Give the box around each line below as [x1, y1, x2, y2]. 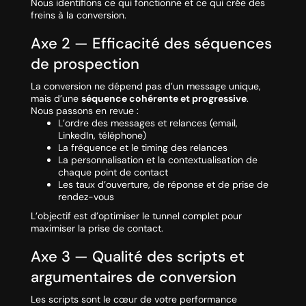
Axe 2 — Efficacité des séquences [30, 33, 272, 54]
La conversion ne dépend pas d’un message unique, [30, 80, 261, 93]
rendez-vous [57, 191, 114, 204]
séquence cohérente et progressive [81, 92, 247, 105]
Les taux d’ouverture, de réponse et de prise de [57, 178, 268, 191]
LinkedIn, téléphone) [57, 129, 146, 142]
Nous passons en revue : [30, 105, 139, 117]
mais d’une [30, 92, 81, 105]
